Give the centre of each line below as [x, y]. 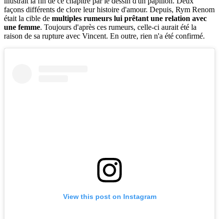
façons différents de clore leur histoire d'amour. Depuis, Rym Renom [109, 10]
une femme [22, 27]
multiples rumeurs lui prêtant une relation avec [129, 19]
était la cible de [28, 19]
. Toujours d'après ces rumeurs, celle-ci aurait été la [118, 27]
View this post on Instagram [109, 196]
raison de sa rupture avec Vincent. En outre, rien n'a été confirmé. [104, 36]
